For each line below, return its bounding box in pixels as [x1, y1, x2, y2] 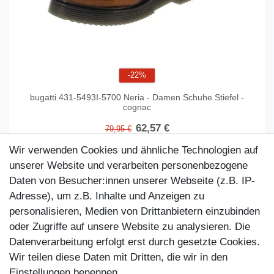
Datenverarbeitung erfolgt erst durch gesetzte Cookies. [9, 236, 260, 248]
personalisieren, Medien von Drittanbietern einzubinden [9, 206, 260, 217]
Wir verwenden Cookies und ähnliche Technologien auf [9, 144, 258, 156]
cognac [123, 102, 151, 113]
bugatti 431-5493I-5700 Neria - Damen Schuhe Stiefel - [30, 92, 244, 103]
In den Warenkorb [97, 144, 166, 154]
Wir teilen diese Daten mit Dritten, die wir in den [9, 251, 228, 263]
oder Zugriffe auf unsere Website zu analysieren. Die [9, 221, 250, 232]
